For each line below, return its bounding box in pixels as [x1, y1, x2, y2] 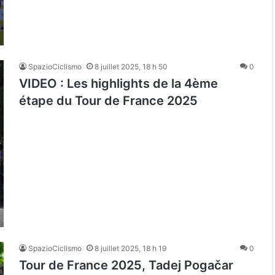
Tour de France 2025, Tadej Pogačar [19, 258, 233, 273]
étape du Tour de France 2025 [19, 93, 198, 109]
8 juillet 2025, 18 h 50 [95, 62, 168, 72]
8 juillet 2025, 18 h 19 [95, 244, 166, 254]
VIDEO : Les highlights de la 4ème [19, 76, 218, 91]
